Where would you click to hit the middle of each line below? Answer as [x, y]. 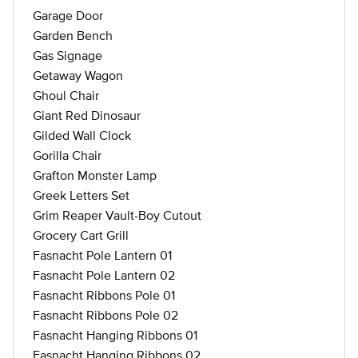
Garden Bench [73, 35]
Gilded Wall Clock [82, 135]
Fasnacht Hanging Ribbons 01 [115, 335]
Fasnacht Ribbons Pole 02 [105, 315]
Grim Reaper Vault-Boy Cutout [117, 215]
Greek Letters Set [81, 195]
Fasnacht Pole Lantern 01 [102, 255]
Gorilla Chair [67, 155]
